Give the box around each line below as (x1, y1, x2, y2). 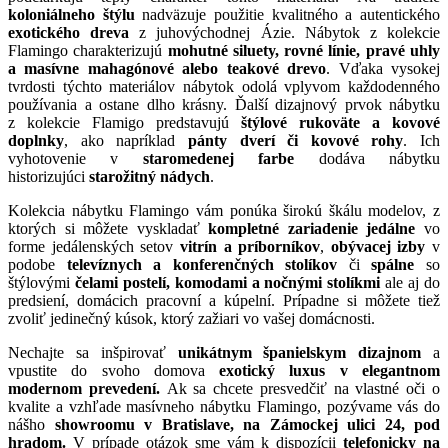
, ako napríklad (64, 131, 188, 149)
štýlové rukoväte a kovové (241, 113, 440, 131)
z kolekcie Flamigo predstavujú (8, 113, 241, 131)
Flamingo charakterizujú (8, 41, 168, 59)
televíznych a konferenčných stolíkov (66, 255, 338, 273)
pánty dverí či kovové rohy (187, 131, 404, 149)
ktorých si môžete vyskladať (8, 219, 209, 237)
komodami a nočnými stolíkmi (174, 273, 381, 291)
